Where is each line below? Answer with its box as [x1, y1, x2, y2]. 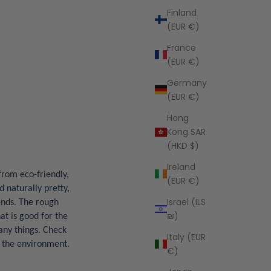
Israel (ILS [167, 195, 206, 208]
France [167, 41, 196, 54]
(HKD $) [167, 139, 199, 152]
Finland [167, 6, 197, 19]
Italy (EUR [167, 230, 206, 243]
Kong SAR [167, 125, 206, 138]
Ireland [167, 160, 195, 173]
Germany [167, 76, 207, 89]
